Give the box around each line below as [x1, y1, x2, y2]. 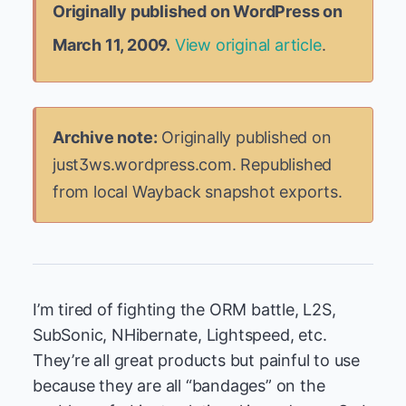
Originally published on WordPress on [53, 2, 343, 21]
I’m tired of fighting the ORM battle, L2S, [33, 300, 336, 319]
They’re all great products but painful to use [33, 351, 361, 370]
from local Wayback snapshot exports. [53, 182, 343, 201]
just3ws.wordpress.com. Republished [53, 155, 333, 174]
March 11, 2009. [53, 35, 171, 54]
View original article [174, 35, 322, 54]
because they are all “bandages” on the [33, 376, 325, 395]
